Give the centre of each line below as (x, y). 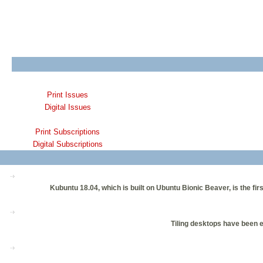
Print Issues (68, 95)
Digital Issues (68, 107)
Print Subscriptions (68, 132)
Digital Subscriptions (68, 144)
